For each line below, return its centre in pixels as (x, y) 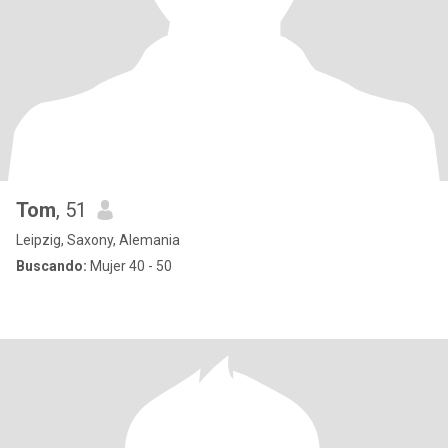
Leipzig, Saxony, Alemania (98, 240)
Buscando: (51, 266)
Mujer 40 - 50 (129, 266)
